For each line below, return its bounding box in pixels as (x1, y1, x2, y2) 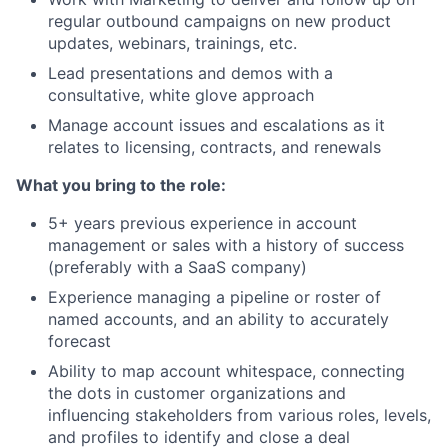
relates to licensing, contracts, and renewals (48, 136, 381, 157)
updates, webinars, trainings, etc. (48, 32, 297, 53)
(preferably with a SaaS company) (48, 256, 307, 277)
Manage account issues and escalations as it (48, 114, 385, 135)
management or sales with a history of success (48, 234, 404, 255)
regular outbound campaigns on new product (48, 10, 391, 31)
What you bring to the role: (16, 174, 226, 195)
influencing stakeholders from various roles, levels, (48, 404, 431, 425)
